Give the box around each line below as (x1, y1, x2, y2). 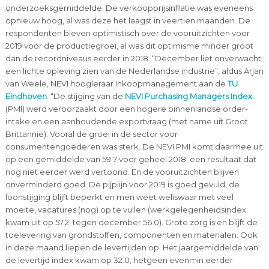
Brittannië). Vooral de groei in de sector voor (5, 128, 178, 139)
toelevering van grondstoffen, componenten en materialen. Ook (5, 229, 258, 240)
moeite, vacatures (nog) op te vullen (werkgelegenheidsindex (5, 204, 246, 214)
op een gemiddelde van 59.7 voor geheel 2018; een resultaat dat (5, 154, 256, 164)
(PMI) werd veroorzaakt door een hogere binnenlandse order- (5, 103, 248, 113)
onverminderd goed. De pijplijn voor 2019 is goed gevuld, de (5, 179, 240, 189)
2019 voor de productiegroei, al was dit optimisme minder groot (5, 40, 253, 50)
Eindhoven (5, 91, 47, 101)
